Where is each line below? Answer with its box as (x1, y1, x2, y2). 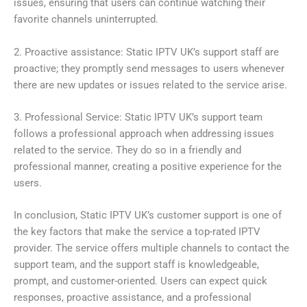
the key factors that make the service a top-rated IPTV (14, 225, 260, 238)
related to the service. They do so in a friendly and (14, 143, 241, 156)
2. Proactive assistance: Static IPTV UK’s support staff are (14, 45, 279, 58)
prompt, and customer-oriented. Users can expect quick (14, 275, 267, 288)
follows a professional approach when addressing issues (14, 127, 274, 140)
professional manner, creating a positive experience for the (14, 160, 282, 173)
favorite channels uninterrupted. (14, 13, 158, 26)
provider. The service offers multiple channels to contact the (14, 242, 289, 255)
